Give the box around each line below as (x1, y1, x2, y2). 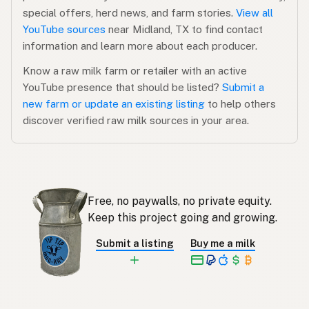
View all (236, 7, 273, 19)
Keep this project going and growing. (87, 210, 277, 224)
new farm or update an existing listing (23, 98, 205, 110)
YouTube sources (23, 23, 106, 36)
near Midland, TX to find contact (106, 23, 263, 36)
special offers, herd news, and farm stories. (23, 7, 236, 19)
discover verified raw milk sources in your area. (23, 114, 249, 127)
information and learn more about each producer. (23, 40, 257, 52)
